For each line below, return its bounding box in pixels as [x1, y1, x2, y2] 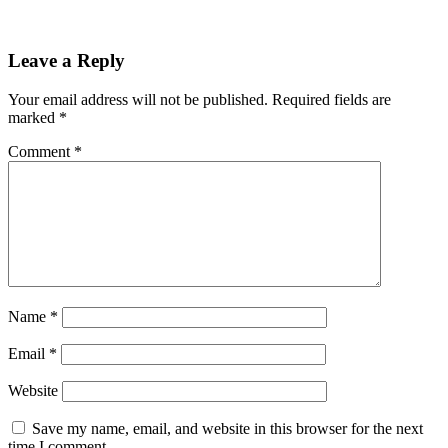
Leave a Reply [8, 50, 125, 72]
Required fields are [272, 91, 391, 109]
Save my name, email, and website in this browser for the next [32, 420, 423, 438]
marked [8, 109, 59, 127]
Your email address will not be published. [8, 91, 268, 109]
